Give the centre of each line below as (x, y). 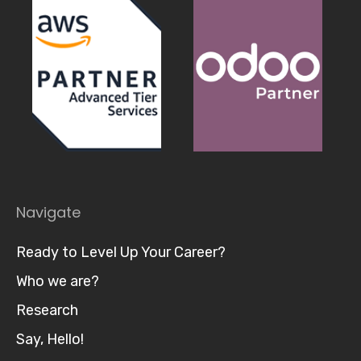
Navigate (48, 212)
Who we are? (58, 281)
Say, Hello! (50, 339)
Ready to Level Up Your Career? (121, 252)
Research (47, 310)
